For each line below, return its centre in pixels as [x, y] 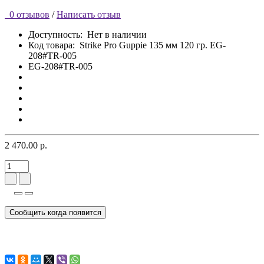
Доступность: [58, 34]
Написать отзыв [89, 14]
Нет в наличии [117, 34]
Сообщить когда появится [55, 212]
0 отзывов [27, 14]
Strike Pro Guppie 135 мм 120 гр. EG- [153, 45]
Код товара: [52, 45]
